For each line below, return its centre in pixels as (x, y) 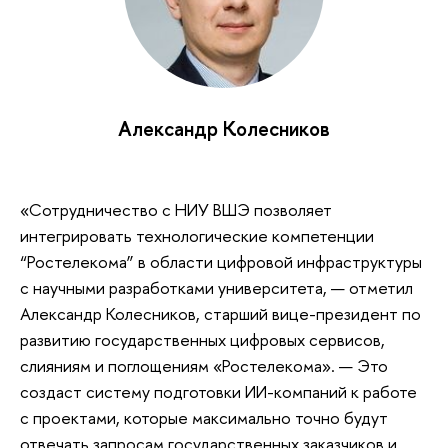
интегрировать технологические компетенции (197, 236)
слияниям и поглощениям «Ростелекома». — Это (204, 366)
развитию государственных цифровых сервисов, (202, 340)
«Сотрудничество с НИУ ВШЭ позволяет (176, 210)
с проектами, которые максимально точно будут (204, 418)
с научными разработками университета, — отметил (216, 288)
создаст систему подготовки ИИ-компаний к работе (218, 392)
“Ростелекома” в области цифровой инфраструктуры (221, 262)
